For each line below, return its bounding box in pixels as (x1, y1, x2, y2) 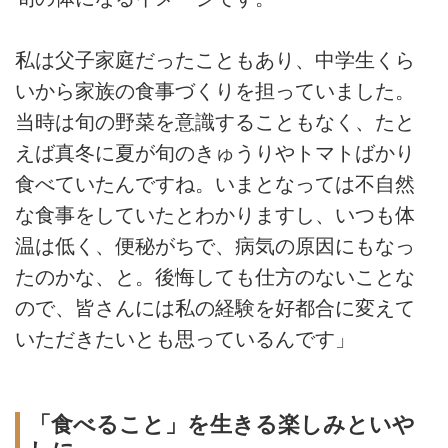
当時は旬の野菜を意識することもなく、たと (15, 111, 415, 133)
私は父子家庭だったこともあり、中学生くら (15, 49, 415, 71)
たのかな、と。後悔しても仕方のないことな (15, 266, 415, 288)
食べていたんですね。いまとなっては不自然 (15, 173, 415, 195)
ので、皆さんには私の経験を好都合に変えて (15, 297, 415, 319)
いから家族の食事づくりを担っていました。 (15, 80, 415, 102)
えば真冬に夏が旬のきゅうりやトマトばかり (15, 142, 415, 164)
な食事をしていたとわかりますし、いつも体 (15, 204, 415, 226)
